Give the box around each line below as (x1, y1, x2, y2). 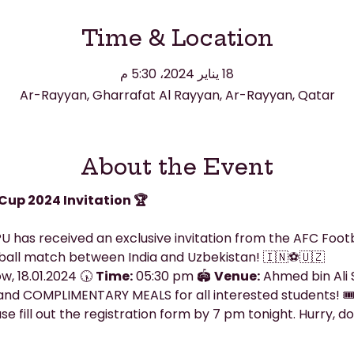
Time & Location (81, 24, 273, 51)
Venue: (213, 267, 260, 285)
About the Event (81, 153, 273, 180)
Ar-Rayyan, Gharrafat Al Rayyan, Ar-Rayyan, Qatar (19, 85, 335, 104)
